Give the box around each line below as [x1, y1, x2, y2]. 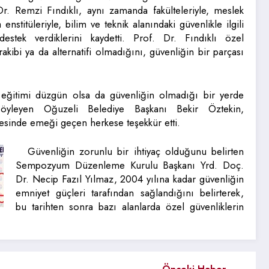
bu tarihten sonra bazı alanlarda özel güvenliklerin [16, 199, 244, 214]
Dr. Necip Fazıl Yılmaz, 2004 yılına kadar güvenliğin [16, 172, 244, 187]
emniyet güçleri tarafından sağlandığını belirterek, [16, 186, 244, 201]
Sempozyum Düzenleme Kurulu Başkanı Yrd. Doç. [16, 158, 244, 173]
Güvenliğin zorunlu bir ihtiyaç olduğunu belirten [28, 144, 244, 159]
